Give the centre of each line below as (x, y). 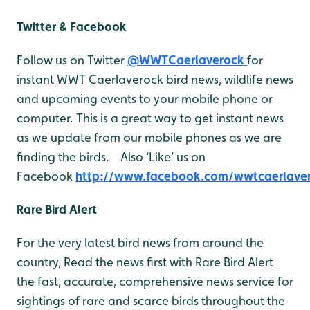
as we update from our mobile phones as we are (149, 137)
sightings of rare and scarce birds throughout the (151, 301)
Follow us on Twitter (72, 60)
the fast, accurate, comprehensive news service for (155, 281)
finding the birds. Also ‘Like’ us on (111, 157)
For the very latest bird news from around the (140, 243)
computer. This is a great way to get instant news (150, 118)
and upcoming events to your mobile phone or (145, 99)
